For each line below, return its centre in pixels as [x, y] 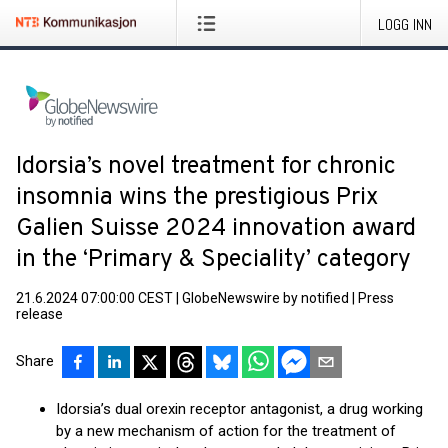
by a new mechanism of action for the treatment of [226, 431]
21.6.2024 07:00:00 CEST [94, 298]
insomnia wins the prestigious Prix [197, 198]
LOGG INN [405, 24]
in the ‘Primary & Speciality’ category [213, 260]
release [39, 314]
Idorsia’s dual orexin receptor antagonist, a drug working [239, 409]
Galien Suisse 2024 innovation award [216, 229]
